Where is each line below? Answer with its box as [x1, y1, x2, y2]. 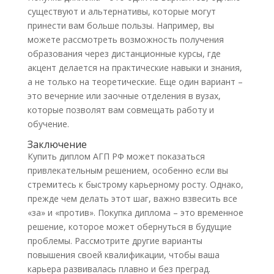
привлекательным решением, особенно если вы [27, 165, 228, 177]
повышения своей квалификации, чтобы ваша [27, 249, 220, 261]
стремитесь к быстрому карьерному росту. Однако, [27, 179, 243, 191]
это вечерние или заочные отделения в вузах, [27, 90, 221, 102]
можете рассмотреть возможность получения [27, 34, 224, 46]
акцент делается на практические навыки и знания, [27, 62, 242, 74]
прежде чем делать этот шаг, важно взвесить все [27, 193, 237, 205]
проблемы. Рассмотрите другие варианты [27, 235, 202, 247]
